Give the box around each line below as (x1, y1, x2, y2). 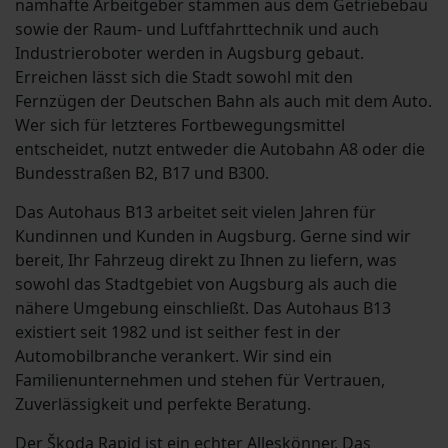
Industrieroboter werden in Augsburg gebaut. (15, 42, 364, 65)
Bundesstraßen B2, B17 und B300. (15, 162, 269, 185)
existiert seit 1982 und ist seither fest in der (15, 321, 341, 344)
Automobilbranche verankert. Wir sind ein (15, 345, 332, 368)
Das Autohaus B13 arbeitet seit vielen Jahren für (15, 201, 376, 224)
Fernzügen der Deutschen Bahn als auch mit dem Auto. (15, 90, 432, 113)
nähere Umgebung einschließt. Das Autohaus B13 (15, 297, 391, 320)
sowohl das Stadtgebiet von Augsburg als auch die (15, 273, 397, 296)
